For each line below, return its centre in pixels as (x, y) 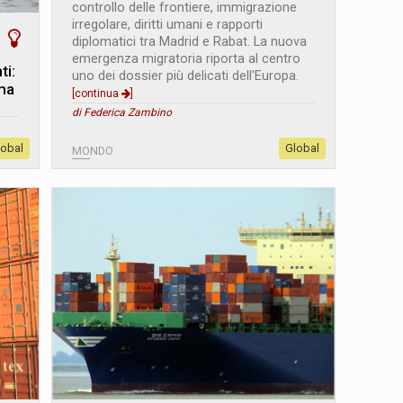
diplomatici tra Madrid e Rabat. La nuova (190, 42)
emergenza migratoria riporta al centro (187, 59)
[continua (97, 94)
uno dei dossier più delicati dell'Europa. (186, 76)
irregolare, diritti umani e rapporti (168, 25)
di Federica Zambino (122, 113)
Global (302, 148)
